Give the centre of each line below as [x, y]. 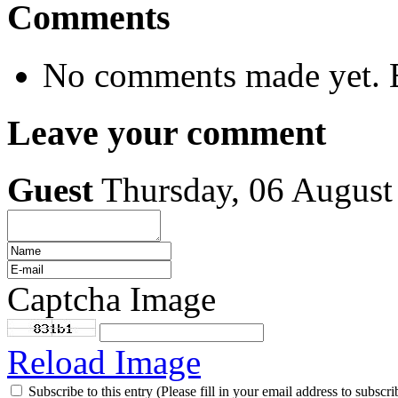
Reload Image [104, 362]
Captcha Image [111, 299]
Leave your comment [167, 132]
